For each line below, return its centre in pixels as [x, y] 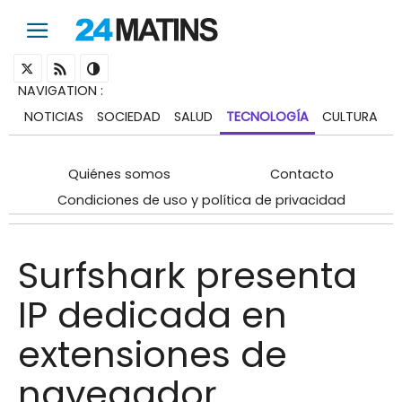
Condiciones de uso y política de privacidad [201, 200]
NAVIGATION [57, 90]
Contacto [302, 174]
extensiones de [153, 354]
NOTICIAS [54, 116]
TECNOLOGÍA [267, 116]
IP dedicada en [153, 315]
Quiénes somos [119, 174]
